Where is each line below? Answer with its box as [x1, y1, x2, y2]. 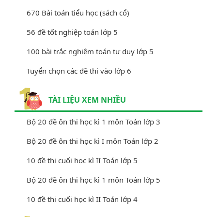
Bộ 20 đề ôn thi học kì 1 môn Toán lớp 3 [27, 116, 160, 126]
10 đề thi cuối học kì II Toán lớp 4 [27, 194, 138, 204]
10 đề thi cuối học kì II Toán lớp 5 [27, 155, 138, 165]
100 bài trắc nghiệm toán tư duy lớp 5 [27, 46, 154, 56]
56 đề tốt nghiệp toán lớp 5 [27, 27, 118, 37]
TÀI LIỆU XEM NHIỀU [48, 94, 126, 105]
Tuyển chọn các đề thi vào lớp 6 [27, 65, 131, 76]
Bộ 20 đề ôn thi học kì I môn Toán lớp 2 [27, 136, 158, 146]
